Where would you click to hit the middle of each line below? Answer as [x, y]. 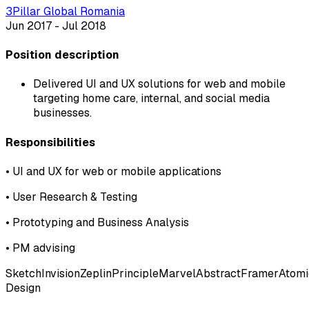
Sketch [23, 273]
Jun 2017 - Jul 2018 [56, 26]
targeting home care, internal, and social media [151, 99]
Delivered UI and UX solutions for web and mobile [159, 84]
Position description [62, 55]
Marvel [177, 273]
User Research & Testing [75, 197]
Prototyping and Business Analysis [101, 222]
